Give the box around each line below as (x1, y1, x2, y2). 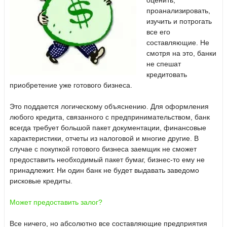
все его (146, 28, 170, 36)
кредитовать (146, 70, 187, 79)
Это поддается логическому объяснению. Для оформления (10, 102, 209, 110)
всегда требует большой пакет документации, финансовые (10, 124, 206, 132)
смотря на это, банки (146, 49, 216, 57)
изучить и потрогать (146, 17, 212, 25)
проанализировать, (146, 7, 210, 15)
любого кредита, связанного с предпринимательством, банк (10, 113, 210, 121)
